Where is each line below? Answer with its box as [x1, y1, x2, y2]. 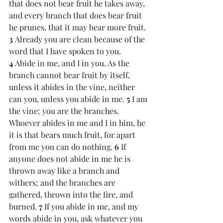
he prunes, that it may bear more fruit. [9, 22, 148, 32]
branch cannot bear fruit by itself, [9, 70, 132, 80]
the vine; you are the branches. [9, 106, 121, 116]
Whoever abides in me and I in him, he [9, 117, 147, 128]
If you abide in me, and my [44, 201, 140, 212]
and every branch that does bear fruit [9, 10, 144, 20]
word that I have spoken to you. [9, 46, 123, 56]
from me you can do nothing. [9, 141, 114, 152]
